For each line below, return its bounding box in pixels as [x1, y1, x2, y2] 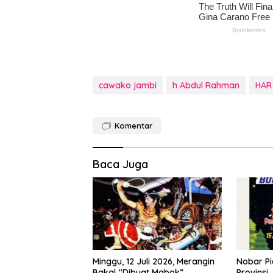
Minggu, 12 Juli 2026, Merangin [93, 255, 214, 267]
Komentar [115, 121, 152, 131]
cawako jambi [99, 80, 157, 91]
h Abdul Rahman [172, 80, 239, 91]
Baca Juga [93, 157, 148, 172]
